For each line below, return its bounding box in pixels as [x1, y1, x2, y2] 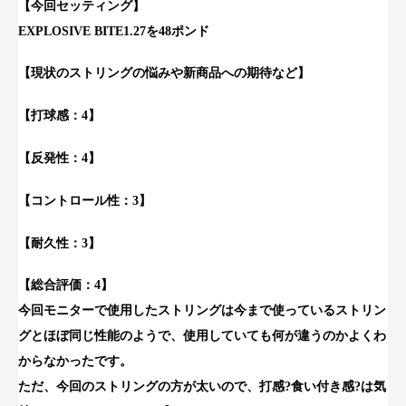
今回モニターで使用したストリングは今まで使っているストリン [18, 304, 386, 318]
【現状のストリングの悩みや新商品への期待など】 [18, 66, 310, 81]
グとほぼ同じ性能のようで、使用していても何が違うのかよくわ [18, 329, 386, 343]
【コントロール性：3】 [18, 193, 151, 208]
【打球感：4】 [18, 109, 101, 123]
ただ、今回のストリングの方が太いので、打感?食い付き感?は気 [18, 380, 386, 394]
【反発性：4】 [18, 151, 101, 165]
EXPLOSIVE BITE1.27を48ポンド [18, 24, 209, 38]
